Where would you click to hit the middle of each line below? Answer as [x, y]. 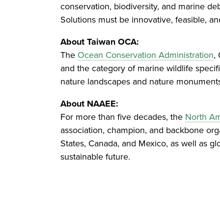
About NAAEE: [89, 104]
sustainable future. [96, 157]
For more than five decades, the [123, 117]
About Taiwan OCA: [100, 42]
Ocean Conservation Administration [146, 55]
